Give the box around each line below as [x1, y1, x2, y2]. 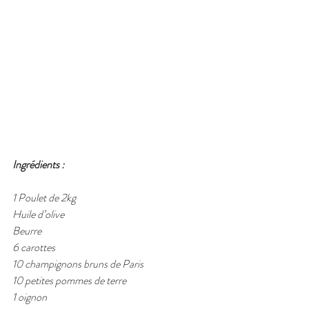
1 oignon [12, 289, 47, 306]
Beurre [12, 223, 41, 239]
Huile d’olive [12, 206, 64, 223]
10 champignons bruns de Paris [12, 256, 143, 272]
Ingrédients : [12, 157, 64, 173]
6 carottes [12, 239, 55, 256]
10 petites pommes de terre [12, 272, 126, 289]
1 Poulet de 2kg [12, 190, 76, 206]
